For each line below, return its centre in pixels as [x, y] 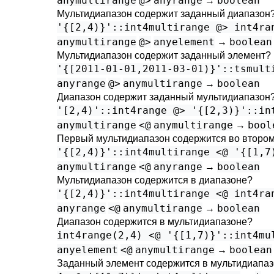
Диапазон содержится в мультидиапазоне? [155, 222]
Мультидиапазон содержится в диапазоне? [155, 180]
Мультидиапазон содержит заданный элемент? [164, 55]
